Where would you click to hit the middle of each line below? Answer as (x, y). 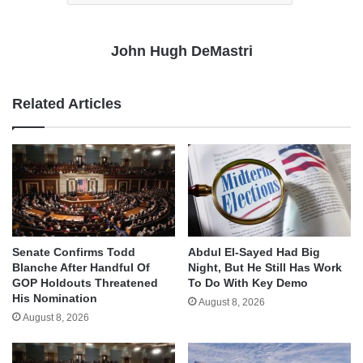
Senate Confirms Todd (74, 252)
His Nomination (55, 298)
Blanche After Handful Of (81, 267)
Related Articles (67, 104)
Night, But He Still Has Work (265, 267)
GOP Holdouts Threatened (85, 282)
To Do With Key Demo (248, 282)
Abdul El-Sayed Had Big (254, 252)
